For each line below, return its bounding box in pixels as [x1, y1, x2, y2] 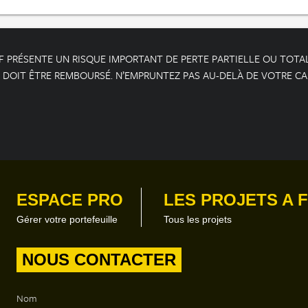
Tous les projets [163, 213, 232, 225]
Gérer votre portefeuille [16, 213, 118, 225]
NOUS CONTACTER [21, 250, 176, 269]
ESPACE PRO [16, 190, 123, 209]
